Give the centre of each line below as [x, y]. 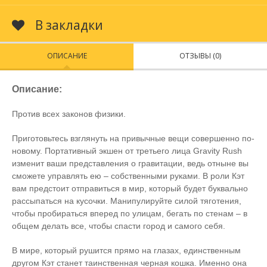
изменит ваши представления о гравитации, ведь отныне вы [130, 164]
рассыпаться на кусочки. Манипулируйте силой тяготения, [127, 201]
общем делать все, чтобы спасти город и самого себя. [119, 226]
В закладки [68, 25]
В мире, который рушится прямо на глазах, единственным [126, 251]
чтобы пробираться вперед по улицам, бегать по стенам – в [130, 214]
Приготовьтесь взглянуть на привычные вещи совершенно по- [133, 139]
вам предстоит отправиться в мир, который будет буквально [130, 189]
